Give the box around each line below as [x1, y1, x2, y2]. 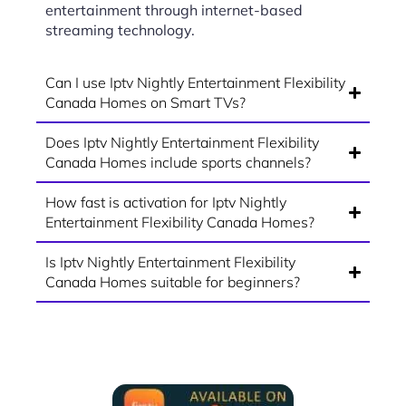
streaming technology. [45, 21, 195, 40]
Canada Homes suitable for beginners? [45, 273, 300, 292]
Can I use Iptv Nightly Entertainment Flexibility [45, 73, 345, 92]
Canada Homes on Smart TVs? [45, 93, 246, 112]
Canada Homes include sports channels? [45, 153, 311, 172]
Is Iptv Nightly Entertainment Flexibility [45, 253, 295, 272]
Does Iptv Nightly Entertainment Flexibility [45, 133, 319, 152]
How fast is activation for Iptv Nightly [45, 193, 286, 212]
